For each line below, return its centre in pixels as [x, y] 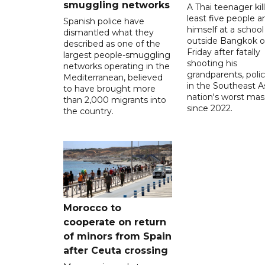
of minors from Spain [117, 236]
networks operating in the [117, 66]
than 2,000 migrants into [115, 100]
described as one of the [112, 43]
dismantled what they [109, 32]
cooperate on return [115, 222]
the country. [88, 111]
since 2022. [209, 108]
